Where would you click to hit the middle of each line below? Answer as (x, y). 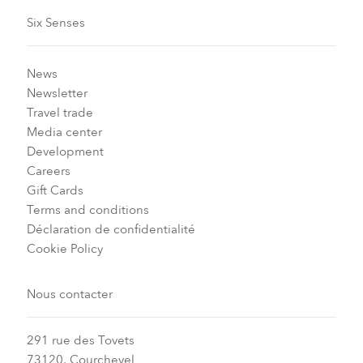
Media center (64, 132)
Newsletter (57, 94)
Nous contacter (69, 295)
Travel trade (60, 113)
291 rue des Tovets (80, 341)
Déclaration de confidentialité (111, 230)
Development (65, 152)
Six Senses (56, 22)
